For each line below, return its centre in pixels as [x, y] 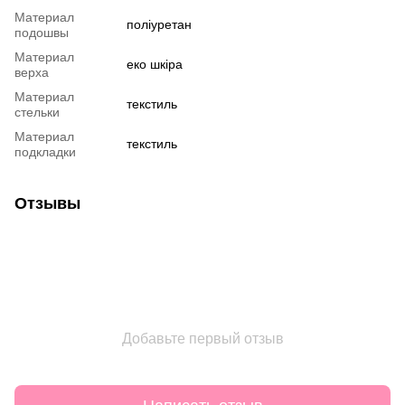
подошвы [42, 32]
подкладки [45, 151]
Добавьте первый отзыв [202, 338]
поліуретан [159, 24]
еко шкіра [155, 64]
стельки [37, 112]
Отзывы [47, 203]
